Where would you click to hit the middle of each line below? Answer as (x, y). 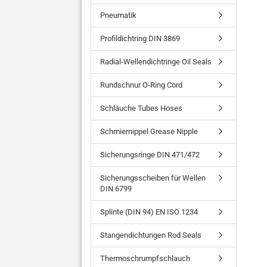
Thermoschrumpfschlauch (145, 258)
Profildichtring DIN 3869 (140, 38)
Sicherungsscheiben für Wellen (153, 178)
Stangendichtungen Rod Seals (151, 235)
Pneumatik (118, 15)
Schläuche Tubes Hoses (141, 108)
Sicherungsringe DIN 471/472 (150, 155)
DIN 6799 (116, 189)
